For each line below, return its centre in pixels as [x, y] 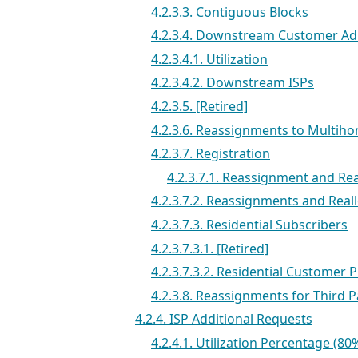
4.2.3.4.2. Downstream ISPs [233, 83]
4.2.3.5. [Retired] [199, 106]
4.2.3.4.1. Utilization [209, 59]
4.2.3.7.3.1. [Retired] [210, 248]
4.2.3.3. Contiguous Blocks [230, 12]
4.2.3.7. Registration [211, 154]
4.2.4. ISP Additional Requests [224, 319]
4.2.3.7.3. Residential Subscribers [249, 224]
